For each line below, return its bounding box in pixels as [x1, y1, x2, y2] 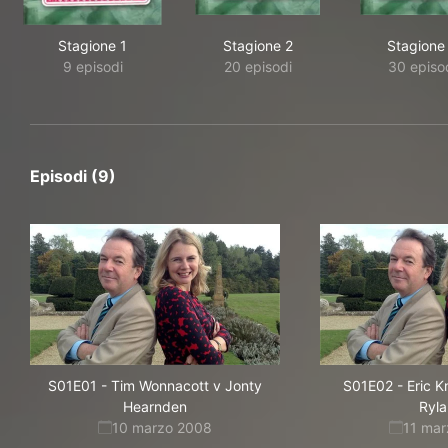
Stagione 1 [58, 37, 127, 54]
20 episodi [223, 58, 292, 75]
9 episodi [62, 58, 123, 75]
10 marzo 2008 [112, 419, 212, 436]
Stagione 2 [222, 37, 293, 54]
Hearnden [123, 398, 187, 415]
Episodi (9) [30, 166, 116, 186]
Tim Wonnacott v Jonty [111, 377, 262, 394]
